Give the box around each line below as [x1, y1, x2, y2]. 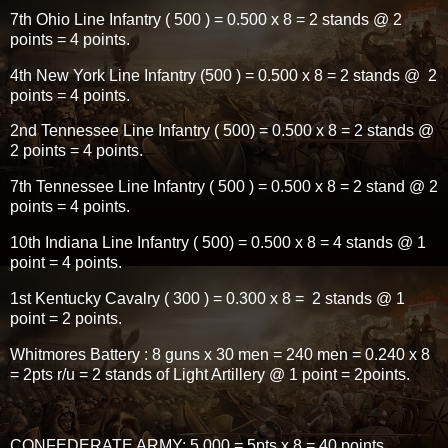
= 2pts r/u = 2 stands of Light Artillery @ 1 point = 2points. [10, 365, 410, 383]
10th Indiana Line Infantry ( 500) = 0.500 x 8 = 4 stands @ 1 [10, 234, 426, 252]
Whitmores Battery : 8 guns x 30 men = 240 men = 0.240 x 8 [10, 345, 430, 363]
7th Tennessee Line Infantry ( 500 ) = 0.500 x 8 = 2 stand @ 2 [10, 178, 438, 196]
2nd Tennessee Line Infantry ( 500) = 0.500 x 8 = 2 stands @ [10, 122, 434, 140]
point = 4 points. [10, 254, 122, 272]
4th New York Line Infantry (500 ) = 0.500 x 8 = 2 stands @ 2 [10, 66, 437, 84]
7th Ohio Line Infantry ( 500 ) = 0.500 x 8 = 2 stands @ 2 [10, 10, 402, 28]
